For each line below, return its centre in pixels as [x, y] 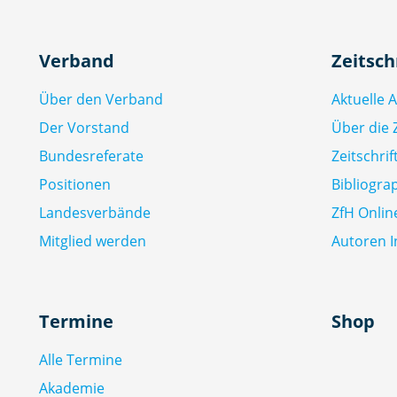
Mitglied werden [93, 241]
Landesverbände [95, 212]
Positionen [75, 184]
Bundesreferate [91, 156]
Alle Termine [81, 359]
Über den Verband [101, 99]
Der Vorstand [84, 127]
